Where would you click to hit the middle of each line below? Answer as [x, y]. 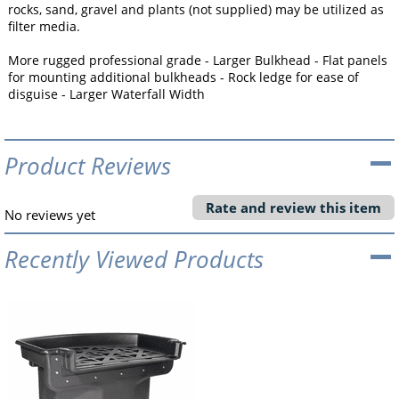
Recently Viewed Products [134, 259]
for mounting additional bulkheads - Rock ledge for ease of [183, 77]
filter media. [44, 26]
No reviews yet [50, 214]
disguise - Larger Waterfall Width [106, 94]
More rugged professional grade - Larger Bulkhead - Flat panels [198, 60]
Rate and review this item [293, 207]
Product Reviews [88, 165]
